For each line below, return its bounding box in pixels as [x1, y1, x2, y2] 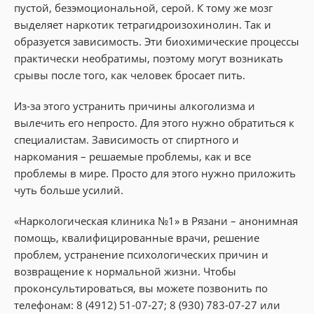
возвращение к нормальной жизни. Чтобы [14, 264, 236, 278]
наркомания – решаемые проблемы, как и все [14, 149, 251, 163]
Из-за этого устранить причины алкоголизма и [14, 98, 255, 113]
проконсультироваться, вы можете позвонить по [14, 280, 268, 295]
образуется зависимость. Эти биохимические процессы [14, 34, 299, 48]
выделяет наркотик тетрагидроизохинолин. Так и [14, 17, 271, 32]
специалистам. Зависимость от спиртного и [14, 132, 239, 146]
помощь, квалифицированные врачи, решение [14, 230, 259, 245]
